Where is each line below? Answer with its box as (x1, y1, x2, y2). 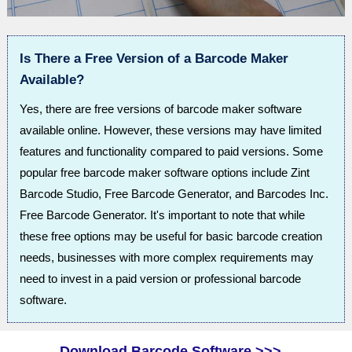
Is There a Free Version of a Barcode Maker (19, 51, 288, 67)
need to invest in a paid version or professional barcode (19, 272, 301, 286)
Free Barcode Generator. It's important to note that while (19, 208, 305, 222)
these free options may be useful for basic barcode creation (19, 229, 322, 244)
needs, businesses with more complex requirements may (19, 251, 313, 265)
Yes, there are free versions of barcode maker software (19, 102, 302, 116)
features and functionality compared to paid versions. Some (19, 145, 323, 159)
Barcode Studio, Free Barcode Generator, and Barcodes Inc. (19, 187, 328, 201)
